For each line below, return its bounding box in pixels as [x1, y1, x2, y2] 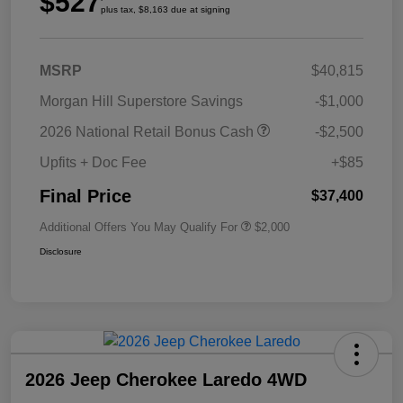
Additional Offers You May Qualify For [40, 219, 237, 234]
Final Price [40, 185, 131, 206]
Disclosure [40, 246, 82, 256]
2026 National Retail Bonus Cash [40, 123, 257, 139]
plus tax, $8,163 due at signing [101, 4, 230, 14]
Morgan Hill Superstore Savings [40, 93, 243, 109]
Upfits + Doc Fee [40, 154, 147, 170]
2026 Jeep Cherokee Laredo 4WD [25, 369, 307, 390]
